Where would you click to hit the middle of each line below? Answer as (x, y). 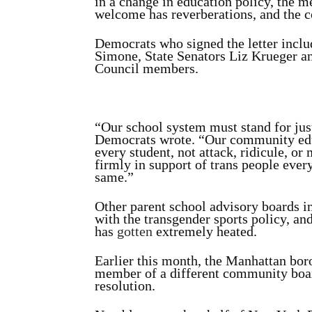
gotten (135, 231)
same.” (114, 177)
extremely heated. (205, 231)
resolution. (125, 286)
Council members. (147, 68)
